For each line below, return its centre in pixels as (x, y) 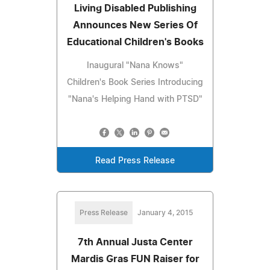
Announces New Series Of (135, 25)
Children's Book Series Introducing (135, 82)
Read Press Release (135, 161)
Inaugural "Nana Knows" (135, 65)
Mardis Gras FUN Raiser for (135, 259)
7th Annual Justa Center (135, 242)
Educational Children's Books (135, 42)
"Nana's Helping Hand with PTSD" (135, 99)
